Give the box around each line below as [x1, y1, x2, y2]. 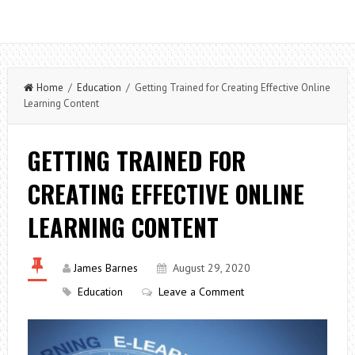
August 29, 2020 [172, 261, 250, 275]
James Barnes [73, 261, 138, 275]
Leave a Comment [158, 284, 244, 299]
